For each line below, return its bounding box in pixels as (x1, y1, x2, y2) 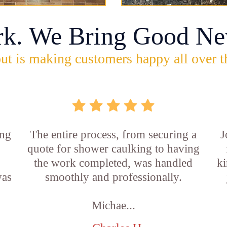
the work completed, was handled (34, 157, 193, 169)
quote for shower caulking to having (27, 142, 200, 155)
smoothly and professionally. (45, 171, 182, 183)
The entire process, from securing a (30, 128, 197, 141)
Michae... (91, 199, 135, 212)
